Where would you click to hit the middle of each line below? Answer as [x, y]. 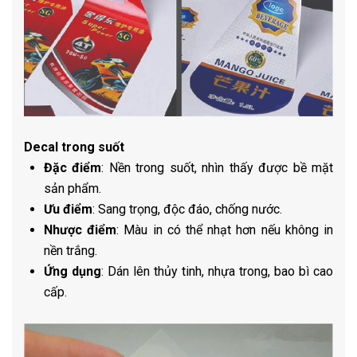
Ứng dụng [73, 272]
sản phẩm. [73, 189]
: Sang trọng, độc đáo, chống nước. [187, 210]
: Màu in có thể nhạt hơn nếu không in [225, 230]
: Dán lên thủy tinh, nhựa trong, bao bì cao [217, 272]
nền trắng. [71, 251]
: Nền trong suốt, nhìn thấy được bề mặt [218, 168]
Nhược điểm [80, 230]
